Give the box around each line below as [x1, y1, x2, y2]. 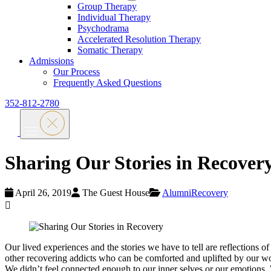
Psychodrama [77, 23, 129, 33]
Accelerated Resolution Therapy [77, 34, 201, 44]
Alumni [162, 187, 191, 198]
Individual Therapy [77, 12, 151, 22]
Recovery [191, 187, 228, 198]
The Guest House [80, 187, 149, 198]
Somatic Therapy [77, 45, 143, 55]
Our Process [53, 67, 100, 77]
